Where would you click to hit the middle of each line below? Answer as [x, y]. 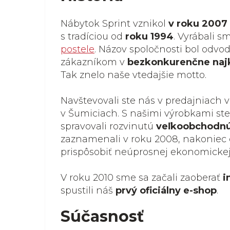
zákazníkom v [94, 62]
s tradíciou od [93, 36]
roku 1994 [149, 36]
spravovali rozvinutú [108, 126]
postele [78, 49]
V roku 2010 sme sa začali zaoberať [142, 178]
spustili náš [88, 190]
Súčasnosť [102, 216]
